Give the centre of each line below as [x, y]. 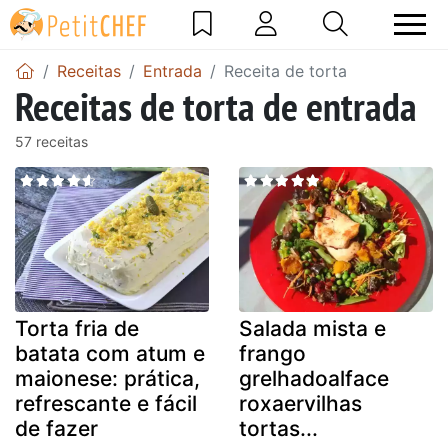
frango [272, 354]
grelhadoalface [314, 379]
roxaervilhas [300, 404]
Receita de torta [285, 70]
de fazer [56, 429]
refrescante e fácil [106, 404]
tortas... [278, 429]
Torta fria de [77, 329]
